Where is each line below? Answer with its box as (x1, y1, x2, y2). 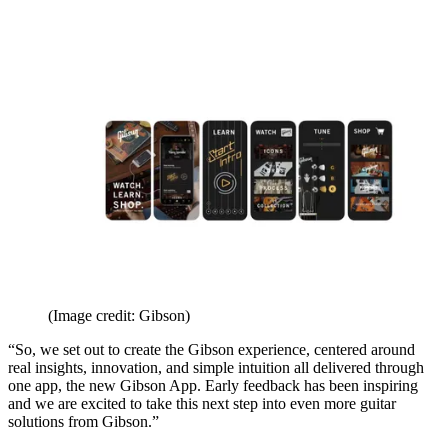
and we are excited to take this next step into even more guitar (8, 394, 396, 412)
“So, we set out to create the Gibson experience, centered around (8, 340, 415, 358)
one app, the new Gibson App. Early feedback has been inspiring (8, 376, 418, 394)
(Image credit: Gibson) (48, 306, 190, 324)
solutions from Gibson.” (8, 412, 159, 430)
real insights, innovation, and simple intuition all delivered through (8, 358, 424, 376)
